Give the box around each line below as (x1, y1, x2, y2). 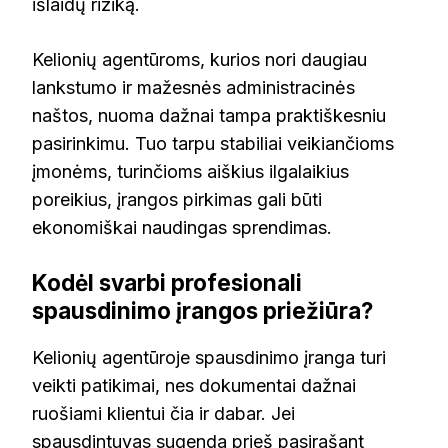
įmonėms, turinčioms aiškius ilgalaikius (32, 161, 349, 183)
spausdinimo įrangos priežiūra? (32, 297, 373, 325)
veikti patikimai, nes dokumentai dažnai (32, 374, 356, 396)
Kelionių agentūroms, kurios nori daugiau (32, 49, 367, 71)
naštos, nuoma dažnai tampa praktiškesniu (32, 105, 386, 127)
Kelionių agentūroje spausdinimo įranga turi (32, 346, 386, 368)
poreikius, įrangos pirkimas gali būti (32, 189, 322, 211)
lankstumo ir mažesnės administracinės (32, 77, 355, 99)
